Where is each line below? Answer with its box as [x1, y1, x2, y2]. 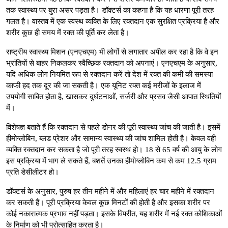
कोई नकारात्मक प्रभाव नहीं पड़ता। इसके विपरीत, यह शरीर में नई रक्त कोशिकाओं [6, 209, 222, 218]
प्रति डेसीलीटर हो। [6, 167, 59, 176]
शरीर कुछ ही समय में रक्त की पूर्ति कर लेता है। [6, 28, 129, 37]
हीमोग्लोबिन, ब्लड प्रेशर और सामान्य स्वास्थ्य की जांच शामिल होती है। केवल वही [6, 134, 216, 142]
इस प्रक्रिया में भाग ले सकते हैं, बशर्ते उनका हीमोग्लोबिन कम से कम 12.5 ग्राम [6, 156, 216, 165]
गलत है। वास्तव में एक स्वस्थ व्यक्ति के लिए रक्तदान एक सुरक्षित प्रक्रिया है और [6, 17, 219, 25]
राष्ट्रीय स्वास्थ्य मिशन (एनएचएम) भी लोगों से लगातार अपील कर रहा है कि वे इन [6, 47, 218, 56]
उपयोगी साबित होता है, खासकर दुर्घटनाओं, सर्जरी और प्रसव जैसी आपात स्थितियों [6, 92, 221, 101]
